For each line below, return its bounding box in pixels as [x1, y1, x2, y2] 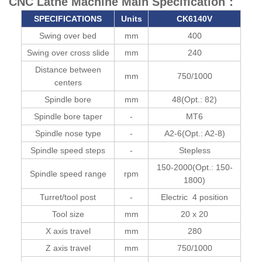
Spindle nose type [35, 128, 101, 138]
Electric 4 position [161, 192, 228, 202]
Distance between [35, 64, 101, 74]
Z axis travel [45, 243, 91, 253]
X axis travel [45, 226, 91, 236]
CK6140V [177, 13, 212, 23]
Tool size [51, 209, 84, 219]
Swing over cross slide [26, 47, 109, 57]
